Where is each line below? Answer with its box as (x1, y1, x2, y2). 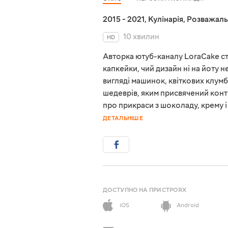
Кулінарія (148, 14, 183, 25)
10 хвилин (123, 32, 159, 42)
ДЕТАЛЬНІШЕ (103, 115, 143, 123)
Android (177, 202, 199, 210)
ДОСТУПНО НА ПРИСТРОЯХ (103, 186, 187, 194)
